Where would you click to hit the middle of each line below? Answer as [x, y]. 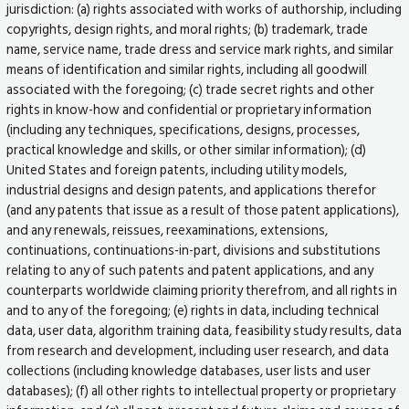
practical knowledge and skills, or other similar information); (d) [187, 149]
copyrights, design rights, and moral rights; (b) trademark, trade [188, 29]
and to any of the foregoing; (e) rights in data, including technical [193, 310]
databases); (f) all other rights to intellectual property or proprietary [201, 390]
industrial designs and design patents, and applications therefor [192, 189]
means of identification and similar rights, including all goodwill [187, 69]
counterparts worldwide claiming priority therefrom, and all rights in [202, 290]
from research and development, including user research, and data [198, 350]
